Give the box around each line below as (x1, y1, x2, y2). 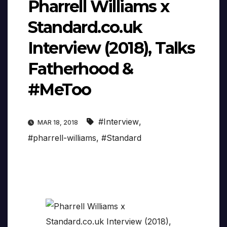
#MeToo (28, 80, 91, 100)
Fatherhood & (28, 59, 133, 79)
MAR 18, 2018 (36, 119, 80, 127)
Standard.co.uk (28, 17, 142, 37)
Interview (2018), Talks (28, 38, 195, 58)
